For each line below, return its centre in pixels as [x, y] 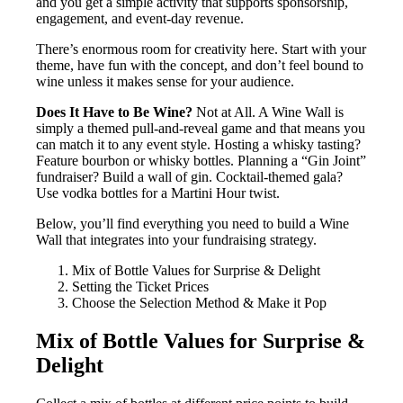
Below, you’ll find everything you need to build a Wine [193, 224]
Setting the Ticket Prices [140, 287]
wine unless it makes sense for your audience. [165, 82]
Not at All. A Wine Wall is [268, 112]
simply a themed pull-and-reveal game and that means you [201, 129]
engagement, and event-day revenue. [140, 19]
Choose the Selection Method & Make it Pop [199, 303]
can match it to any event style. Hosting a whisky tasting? [198, 145]
